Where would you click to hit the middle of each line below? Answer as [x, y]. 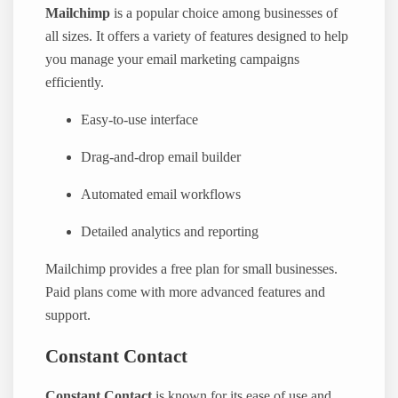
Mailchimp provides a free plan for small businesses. [192, 270]
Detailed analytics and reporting [170, 231]
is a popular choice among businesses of [224, 13]
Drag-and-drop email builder [161, 157]
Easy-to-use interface [140, 119]
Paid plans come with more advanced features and [186, 293]
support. [68, 316]
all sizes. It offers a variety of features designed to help [197, 36]
